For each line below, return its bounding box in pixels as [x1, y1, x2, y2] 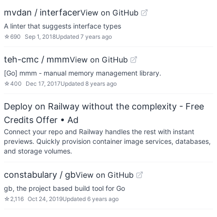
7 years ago [80, 33, 112, 40]
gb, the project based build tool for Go [4, 184, 125, 192]
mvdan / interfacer [4, 7, 80, 17]
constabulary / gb [4, 170, 76, 180]
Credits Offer [4, 115, 58, 125]
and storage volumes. [4, 147, 72, 155]
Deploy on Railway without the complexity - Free [4, 101, 204, 111]
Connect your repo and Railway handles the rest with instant [4, 127, 194, 136]
